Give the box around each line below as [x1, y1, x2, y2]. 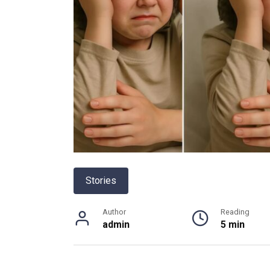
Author [102, 207, 126, 216]
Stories [86, 174, 116, 186]
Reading [221, 207, 250, 216]
